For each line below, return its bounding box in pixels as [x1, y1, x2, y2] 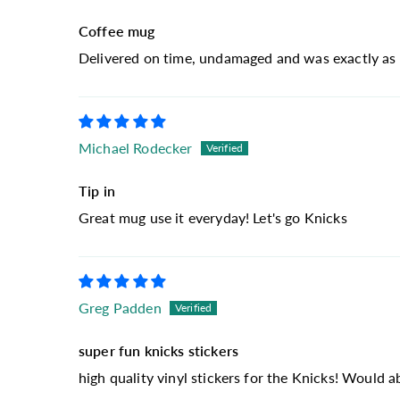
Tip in [79, 182, 115, 199]
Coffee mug [79, 22, 155, 39]
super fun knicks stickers [79, 342, 238, 359]
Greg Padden [79, 299, 162, 316]
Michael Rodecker [79, 139, 193, 156]
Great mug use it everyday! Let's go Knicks [79, 209, 347, 226]
